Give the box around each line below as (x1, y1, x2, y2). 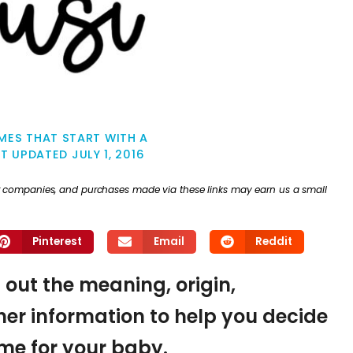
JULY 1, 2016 (71, 147, 145, 163)
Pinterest (32, 233, 83, 249)
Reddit (255, 233, 293, 249)
